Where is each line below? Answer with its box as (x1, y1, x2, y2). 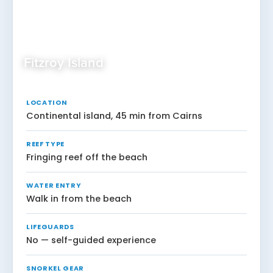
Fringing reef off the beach (26, 151, 147, 163)
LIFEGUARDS (26, 221, 74, 232)
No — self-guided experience (26, 233, 156, 246)
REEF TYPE (26, 138, 65, 149)
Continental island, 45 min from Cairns (26, 109, 202, 122)
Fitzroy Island (24, 56, 104, 70)
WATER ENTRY (26, 180, 82, 190)
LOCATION (26, 97, 68, 107)
